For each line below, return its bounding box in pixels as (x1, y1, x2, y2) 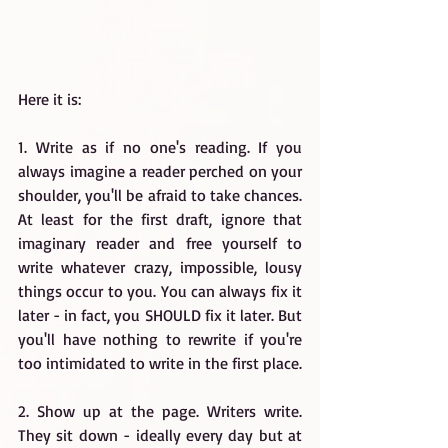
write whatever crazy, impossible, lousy (18, 257, 302, 277)
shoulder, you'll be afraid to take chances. (18, 185, 302, 205)
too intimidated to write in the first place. (18, 353, 302, 373)
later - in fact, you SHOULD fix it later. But (18, 305, 302, 325)
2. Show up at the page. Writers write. (18, 401, 302, 421)
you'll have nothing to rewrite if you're (18, 329, 302, 349)
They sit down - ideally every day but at (18, 425, 302, 445)
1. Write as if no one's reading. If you (18, 137, 302, 157)
